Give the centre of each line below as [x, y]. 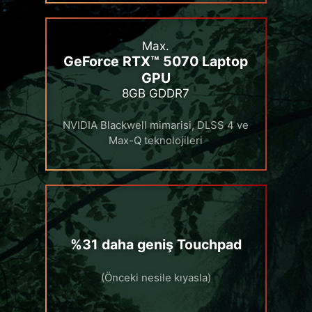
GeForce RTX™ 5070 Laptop [156, 62]
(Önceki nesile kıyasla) [156, 278]
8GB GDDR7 [156, 94]
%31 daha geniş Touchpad [156, 245]
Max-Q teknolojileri [156, 141]
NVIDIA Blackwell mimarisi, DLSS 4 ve [156, 125]
